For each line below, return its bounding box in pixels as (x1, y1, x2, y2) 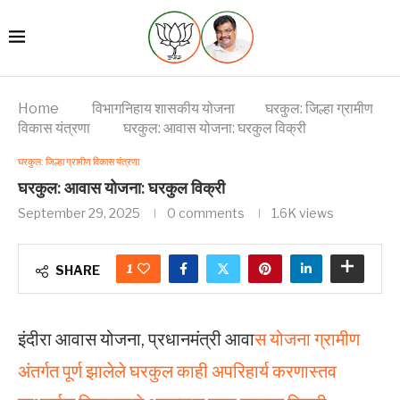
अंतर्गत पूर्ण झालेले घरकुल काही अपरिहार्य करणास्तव (18, 360, 337, 382)
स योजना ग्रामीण (254, 328, 360, 350)
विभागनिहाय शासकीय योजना (92, 99, 235, 117)
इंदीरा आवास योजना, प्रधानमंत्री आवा (18, 328, 254, 350)
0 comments (167, 204, 245, 221)
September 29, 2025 (18, 204, 140, 221)
